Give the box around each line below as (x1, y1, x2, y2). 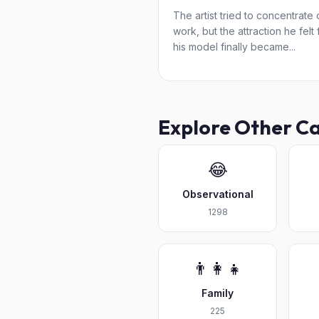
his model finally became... (173, 41, 296, 53)
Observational (182, 188, 253, 200)
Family (202, 287, 234, 299)
